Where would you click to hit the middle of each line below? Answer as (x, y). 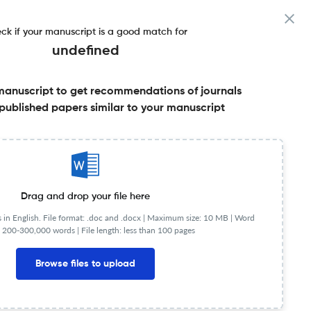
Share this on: (107, 135)
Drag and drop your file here (85, 196)
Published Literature (91, 175)
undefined (85, 51)
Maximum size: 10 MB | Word (201, 217)
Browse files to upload (85, 263)
